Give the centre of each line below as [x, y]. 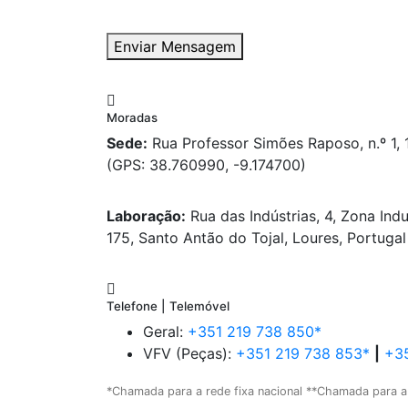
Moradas [132, 118]
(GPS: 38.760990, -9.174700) [206, 165]
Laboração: [146, 216]
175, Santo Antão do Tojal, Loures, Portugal [256, 238]
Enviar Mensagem [175, 47]
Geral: [165, 332]
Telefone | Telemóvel [168, 306]
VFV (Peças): [189, 354]
